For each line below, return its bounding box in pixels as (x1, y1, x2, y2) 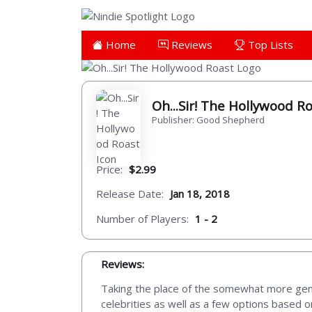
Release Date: (96, 187, 164, 201)
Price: (96, 162, 123, 176)
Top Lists (245, 37, 293, 52)
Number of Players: (96, 211, 189, 226)
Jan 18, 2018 (170, 187, 230, 201)
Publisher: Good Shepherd (152, 113, 265, 126)
